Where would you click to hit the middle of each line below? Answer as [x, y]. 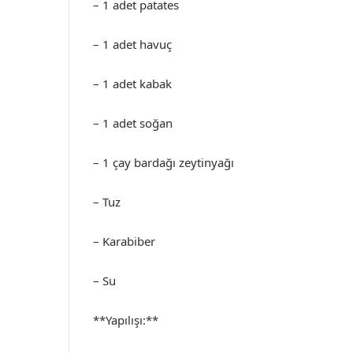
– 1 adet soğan [133, 123]
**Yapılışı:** [126, 320]
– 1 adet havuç [132, 44]
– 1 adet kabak [132, 84]
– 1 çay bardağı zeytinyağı [163, 162]
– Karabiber [124, 241]
